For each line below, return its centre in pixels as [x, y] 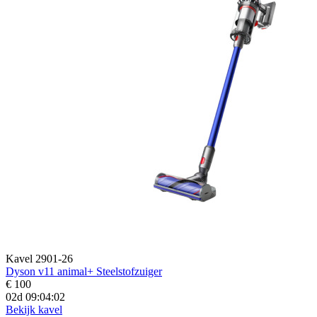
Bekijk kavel [34, 309]
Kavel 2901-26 [39, 258]
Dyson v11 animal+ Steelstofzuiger [84, 271]
